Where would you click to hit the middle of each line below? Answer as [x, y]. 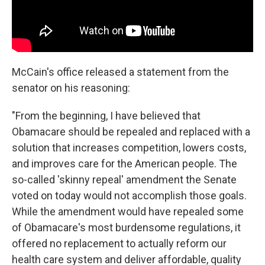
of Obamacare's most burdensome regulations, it [126, 227]
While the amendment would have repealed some [128, 211]
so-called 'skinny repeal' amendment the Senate [124, 179]
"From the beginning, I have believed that [106, 115]
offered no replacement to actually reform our [119, 243]
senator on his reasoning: [71, 88]
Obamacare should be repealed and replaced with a [131, 131]
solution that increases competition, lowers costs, [129, 147]
